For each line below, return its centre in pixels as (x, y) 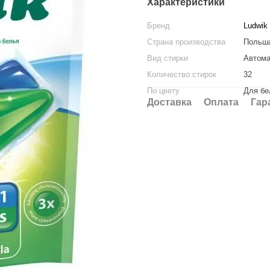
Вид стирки (168, 58)
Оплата (221, 102)
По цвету (163, 91)
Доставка (169, 102)
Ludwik (256, 26)
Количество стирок (182, 74)
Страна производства (186, 42)
